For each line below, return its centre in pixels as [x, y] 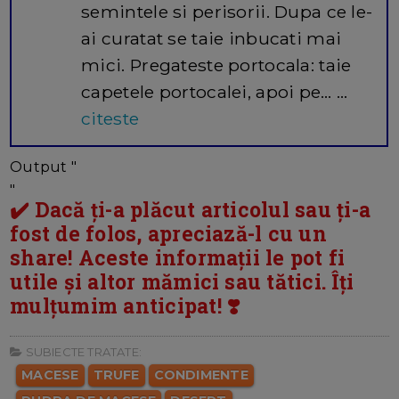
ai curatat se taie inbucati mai [212, 39]
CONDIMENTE [201, 375]
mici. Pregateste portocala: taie [216, 65]
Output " [44, 167]
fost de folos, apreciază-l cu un [168, 234]
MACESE [50, 375]
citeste [110, 119]
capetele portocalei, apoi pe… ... [215, 92]
